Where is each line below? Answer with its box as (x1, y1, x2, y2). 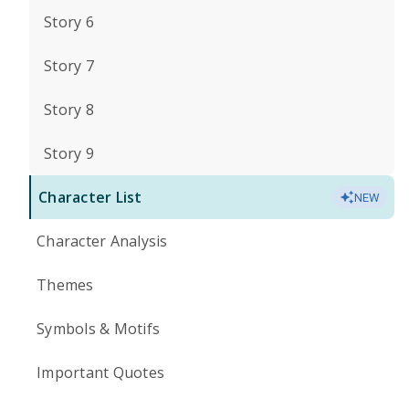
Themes (37, 275, 94, 295)
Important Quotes (37, 362, 164, 383)
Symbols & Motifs (37, 319, 160, 339)
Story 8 (44, 100, 94, 120)
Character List (38, 187, 142, 207)
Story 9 (44, 143, 94, 163)
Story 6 (44, 12, 94, 32)
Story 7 (44, 56, 94, 76)
